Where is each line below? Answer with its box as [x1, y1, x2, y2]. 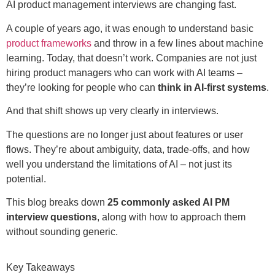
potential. [6, 173, 46, 184]
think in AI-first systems [158, 82, 266, 93]
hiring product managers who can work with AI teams [6, 67, 234, 78]
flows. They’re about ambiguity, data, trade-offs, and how [6, 144, 250, 155]
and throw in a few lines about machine [91, 37, 263, 48]
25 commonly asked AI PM [107, 196, 230, 207]
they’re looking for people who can [6, 82, 158, 93]
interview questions [6, 211, 97, 222]
